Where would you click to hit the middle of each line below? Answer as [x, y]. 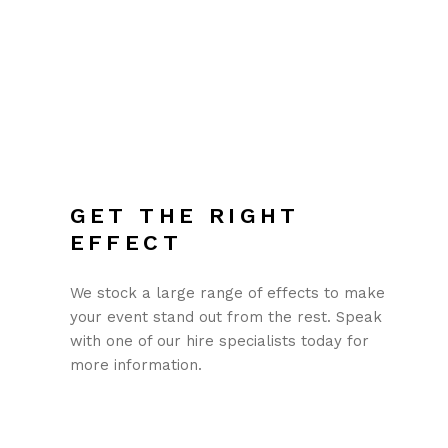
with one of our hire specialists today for [219, 341]
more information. [135, 365]
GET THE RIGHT [184, 216]
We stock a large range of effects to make [227, 293]
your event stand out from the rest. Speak [225, 317]
